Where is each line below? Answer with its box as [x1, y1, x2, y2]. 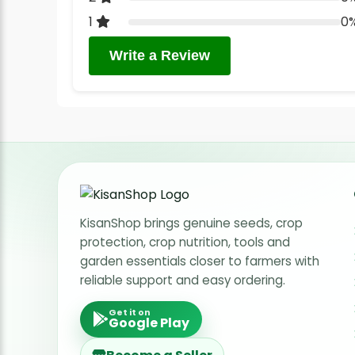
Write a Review [109, 48, 210, 64]
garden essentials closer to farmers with [80, 253, 319, 270]
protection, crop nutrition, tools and [80, 234, 290, 251]
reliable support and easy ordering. [80, 272, 285, 289]
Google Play [109, 314, 189, 333]
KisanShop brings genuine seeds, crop [80, 215, 303, 232]
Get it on [109, 307, 151, 319]
